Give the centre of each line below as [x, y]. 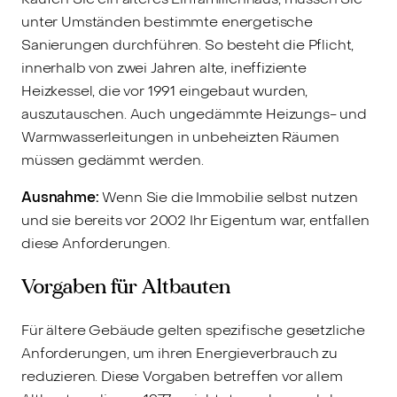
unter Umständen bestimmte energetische [167, 21]
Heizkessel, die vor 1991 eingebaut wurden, [165, 90]
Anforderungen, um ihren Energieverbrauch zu [180, 353]
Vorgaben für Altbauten [126, 286]
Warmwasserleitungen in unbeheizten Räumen [180, 136]
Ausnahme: [60, 197]
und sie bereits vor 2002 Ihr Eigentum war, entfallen [195, 220]
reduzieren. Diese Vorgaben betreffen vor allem [182, 376]
